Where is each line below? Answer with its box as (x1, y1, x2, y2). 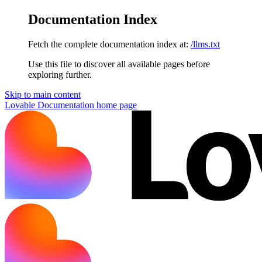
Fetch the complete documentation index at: (28, 39, 188, 49)
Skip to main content (5, 89, 81, 99)
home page (94, 99, 137, 110)
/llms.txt (191, 39, 220, 49)
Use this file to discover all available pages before (28, 58, 210, 69)
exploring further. (28, 69, 92, 80)
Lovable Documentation (5, 99, 94, 110)
